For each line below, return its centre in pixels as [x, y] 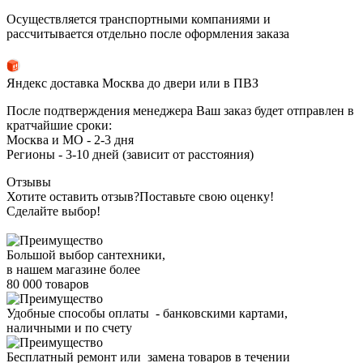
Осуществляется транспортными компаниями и [139, 19]
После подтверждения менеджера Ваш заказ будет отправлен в [180, 110]
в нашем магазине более [73, 269]
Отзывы [29, 181]
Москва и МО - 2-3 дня [70, 139]
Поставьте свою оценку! [207, 196]
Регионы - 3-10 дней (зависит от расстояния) [130, 154]
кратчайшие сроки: [59, 125]
